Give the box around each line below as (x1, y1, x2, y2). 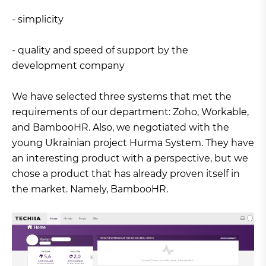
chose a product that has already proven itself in (12, 168, 240, 180)
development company (12, 60, 125, 72)
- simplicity (12, 14, 64, 26)
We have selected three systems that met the (12, 91, 232, 103)
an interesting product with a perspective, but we (12, 153, 248, 164)
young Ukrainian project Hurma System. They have (12, 137, 254, 149)
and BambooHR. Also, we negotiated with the (12, 122, 229, 134)
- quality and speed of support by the (12, 45, 188, 56)
